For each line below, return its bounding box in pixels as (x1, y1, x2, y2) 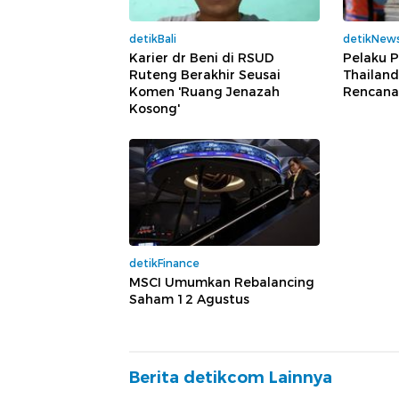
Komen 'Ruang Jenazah (129, 84, 280, 101)
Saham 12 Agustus (129, 291, 249, 308)
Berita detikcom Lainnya (129, 368, 332, 388)
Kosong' (129, 101, 180, 118)
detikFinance (129, 256, 199, 271)
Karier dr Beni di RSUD (129, 50, 274, 67)
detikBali (129, 32, 176, 46)
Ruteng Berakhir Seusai (129, 67, 281, 84)
